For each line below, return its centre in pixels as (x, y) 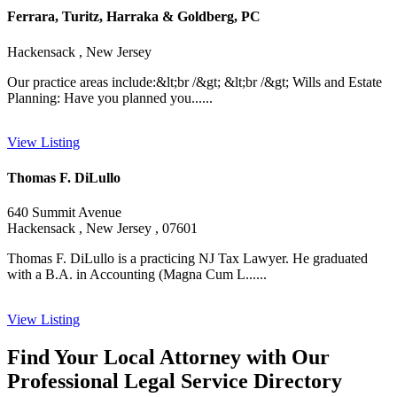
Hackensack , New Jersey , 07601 (102, 228)
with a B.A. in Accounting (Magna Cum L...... (137, 274)
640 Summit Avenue (64, 212)
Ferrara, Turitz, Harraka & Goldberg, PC (134, 17)
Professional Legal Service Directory (175, 381)
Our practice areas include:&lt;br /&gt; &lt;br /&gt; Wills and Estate (195, 82)
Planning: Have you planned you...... (110, 97)
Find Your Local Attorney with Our (168, 357)
